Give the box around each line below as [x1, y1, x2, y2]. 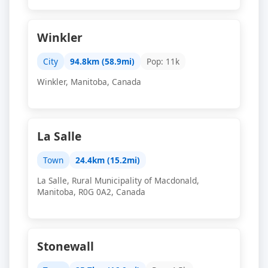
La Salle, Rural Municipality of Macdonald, [37, 175, 199, 186]
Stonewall [37, 238, 94, 254]
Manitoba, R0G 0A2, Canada [37, 186, 145, 197]
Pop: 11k [147, 56, 179, 67]
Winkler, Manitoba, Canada [37, 76, 141, 87]
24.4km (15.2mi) [75, 154, 140, 166]
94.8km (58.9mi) [70, 56, 135, 67]
